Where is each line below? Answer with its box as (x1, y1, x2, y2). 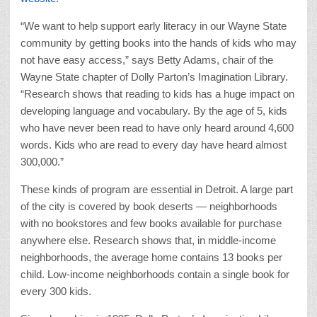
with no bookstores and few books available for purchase (21, 217, 282, 229)
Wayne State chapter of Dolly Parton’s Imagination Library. (21, 70, 288, 83)
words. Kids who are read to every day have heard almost (21, 138, 287, 151)
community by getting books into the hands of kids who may (21, 36, 296, 49)
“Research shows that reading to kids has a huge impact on (21, 87, 294, 100)
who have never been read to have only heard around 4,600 (21, 121, 294, 134)
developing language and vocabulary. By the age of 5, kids (21, 104, 287, 117)
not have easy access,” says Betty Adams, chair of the (21, 53, 273, 66)
